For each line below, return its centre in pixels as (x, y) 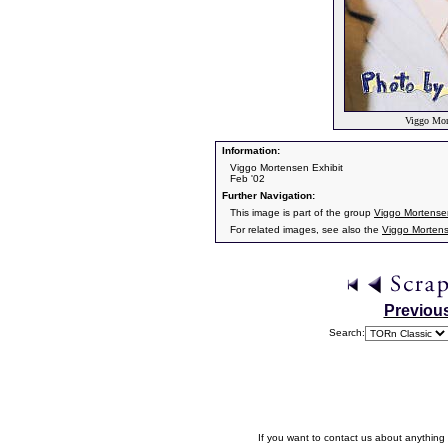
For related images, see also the (306, 229)
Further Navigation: (267, 195)
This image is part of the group (302, 212)
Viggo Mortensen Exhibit (286, 167)
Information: (249, 150)
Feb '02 (247, 178)
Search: (347, 332)
